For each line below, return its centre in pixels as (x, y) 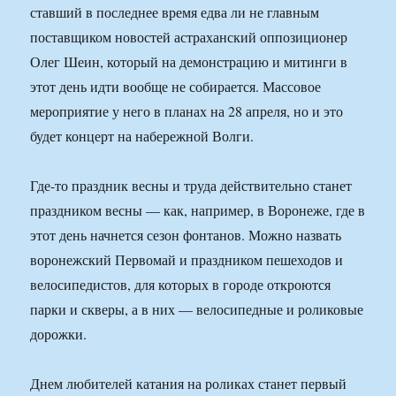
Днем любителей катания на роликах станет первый (189, 384)
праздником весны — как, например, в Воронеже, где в (198, 210)
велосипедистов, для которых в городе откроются (181, 285)
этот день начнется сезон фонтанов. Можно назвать (186, 235)
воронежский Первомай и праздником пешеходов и (187, 260)
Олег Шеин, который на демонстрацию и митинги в (189, 62)
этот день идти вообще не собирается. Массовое (176, 87)
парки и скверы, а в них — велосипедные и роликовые (197, 309)
